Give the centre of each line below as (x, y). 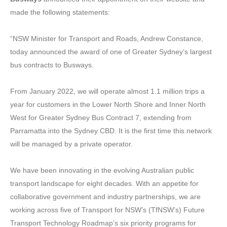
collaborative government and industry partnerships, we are (105, 196)
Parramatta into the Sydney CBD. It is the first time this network (111, 130)
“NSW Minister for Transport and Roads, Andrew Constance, (107, 38)
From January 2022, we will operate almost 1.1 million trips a (107, 91)
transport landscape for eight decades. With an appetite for (104, 183)
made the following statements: (60, 12)
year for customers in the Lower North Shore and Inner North (108, 104)
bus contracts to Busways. (52, 65)
